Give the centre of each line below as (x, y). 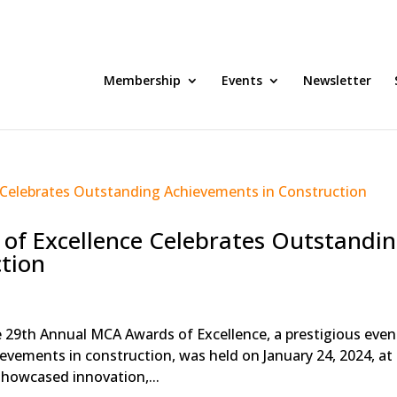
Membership (142, 80)
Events (242, 80)
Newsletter (337, 80)
